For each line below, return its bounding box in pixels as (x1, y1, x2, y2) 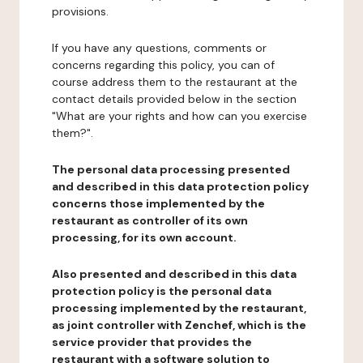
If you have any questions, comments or (52, 41, 267, 55)
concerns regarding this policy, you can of (52, 58, 275, 72)
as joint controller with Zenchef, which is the (52, 318, 306, 332)
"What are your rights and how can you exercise (52, 109, 307, 123)
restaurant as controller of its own (52, 213, 248, 228)
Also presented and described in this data (52, 267, 297, 281)
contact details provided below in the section (52, 92, 297, 106)
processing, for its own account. (52, 230, 237, 245)
